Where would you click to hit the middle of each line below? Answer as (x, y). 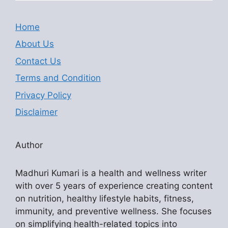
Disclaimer (36, 112)
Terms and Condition (58, 78)
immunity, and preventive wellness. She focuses (113, 211)
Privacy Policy (43, 95)
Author (29, 145)
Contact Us (38, 61)
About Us (35, 44)
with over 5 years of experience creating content (114, 186)
